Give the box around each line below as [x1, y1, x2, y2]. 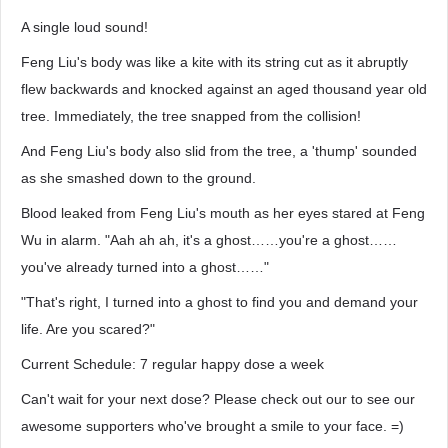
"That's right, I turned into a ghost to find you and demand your [21, 294, 418, 310]
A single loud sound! [21, 19, 148, 35]
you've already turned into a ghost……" [21, 259, 269, 275]
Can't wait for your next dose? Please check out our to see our [21, 391, 415, 407]
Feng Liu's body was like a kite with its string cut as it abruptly [21, 54, 408, 70]
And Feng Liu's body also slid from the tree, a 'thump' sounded [21, 143, 417, 159]
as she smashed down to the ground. [21, 170, 256, 186]
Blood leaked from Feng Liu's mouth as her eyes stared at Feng [21, 205, 425, 221]
